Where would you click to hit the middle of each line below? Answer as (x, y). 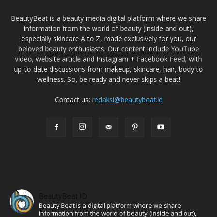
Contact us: (73, 99)
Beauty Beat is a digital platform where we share (110, 205)
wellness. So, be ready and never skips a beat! (108, 79)
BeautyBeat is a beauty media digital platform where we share (108, 18)
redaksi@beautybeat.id (127, 99)
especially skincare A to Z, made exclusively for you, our (108, 38)
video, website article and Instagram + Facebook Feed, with (108, 59)
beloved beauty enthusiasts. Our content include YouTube (108, 48)
